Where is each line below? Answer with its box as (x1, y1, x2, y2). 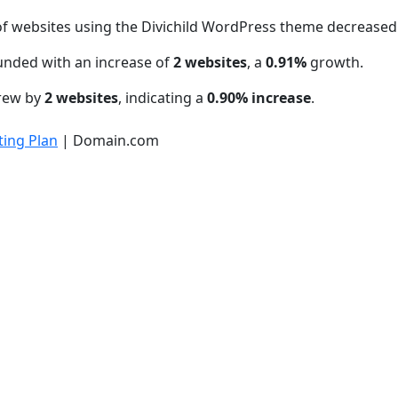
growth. (310, 52, 363, 72)
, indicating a (118, 87, 207, 107)
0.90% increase (207, 87, 311, 107)
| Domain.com (58, 130, 159, 150)
